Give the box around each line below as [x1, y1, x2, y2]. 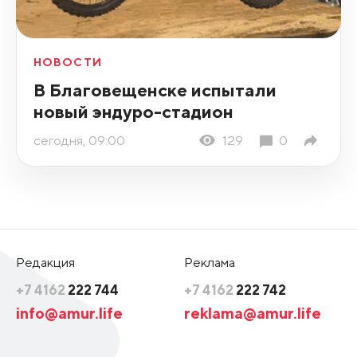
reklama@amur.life [184, 303, 321, 322]
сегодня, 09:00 [33, 132, 125, 149]
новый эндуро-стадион [33, 100, 233, 122]
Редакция [15, 253, 75, 270]
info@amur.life [15, 303, 123, 322]
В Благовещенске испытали [33, 78, 277, 100]
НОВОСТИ [33, 55, 102, 69]
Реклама [184, 253, 235, 270]
